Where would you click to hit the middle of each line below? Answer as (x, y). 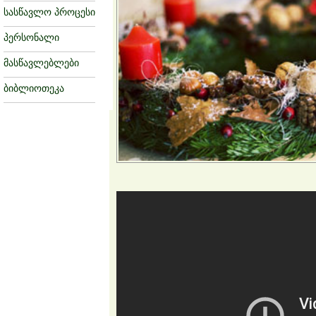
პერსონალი (31, 37)
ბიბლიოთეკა (34, 88)
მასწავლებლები (41, 63)
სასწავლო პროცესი (49, 12)
